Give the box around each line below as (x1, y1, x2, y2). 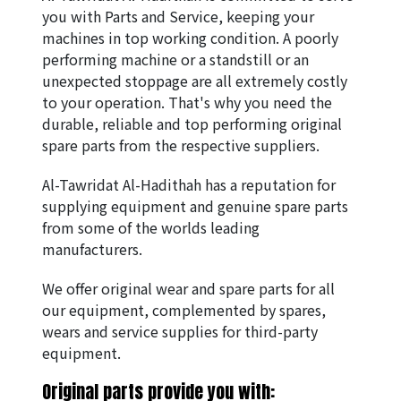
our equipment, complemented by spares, (42, 299, 326, 321)
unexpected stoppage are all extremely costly (42, 70, 347, 92)
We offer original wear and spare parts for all (42, 277, 335, 300)
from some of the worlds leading (42, 217, 260, 239)
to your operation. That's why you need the (42, 91, 332, 114)
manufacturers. (42, 238, 142, 260)
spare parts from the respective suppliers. (42, 134, 320, 157)
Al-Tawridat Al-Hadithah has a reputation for (42, 174, 336, 196)
